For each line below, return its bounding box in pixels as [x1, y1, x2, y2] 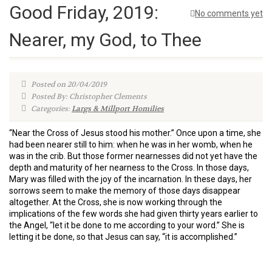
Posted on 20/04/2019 [29, 80, 107, 89]
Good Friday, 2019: [9, 2, 158, 23]
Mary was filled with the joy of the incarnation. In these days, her [9, 174, 252, 184]
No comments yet [195, 8, 263, 18]
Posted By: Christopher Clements [29, 92, 147, 101]
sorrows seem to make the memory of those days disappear [9, 186, 240, 195]
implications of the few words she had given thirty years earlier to [9, 209, 258, 219]
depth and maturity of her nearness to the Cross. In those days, [9, 163, 249, 172]
